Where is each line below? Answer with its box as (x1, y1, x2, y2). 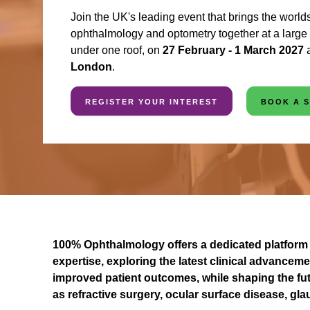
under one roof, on (71, 44, 163, 56)
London (71, 60, 112, 73)
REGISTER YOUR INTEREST (85, 97, 218, 106)
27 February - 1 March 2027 (163, 44, 304, 56)
